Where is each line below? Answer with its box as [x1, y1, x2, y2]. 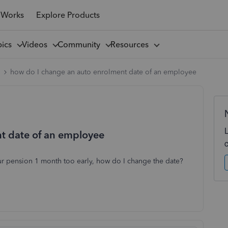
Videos [21, 39, 51, 49]
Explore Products [36, 10, 100, 20]
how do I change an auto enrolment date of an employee [10, 68, 196, 76]
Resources [110, 39, 153, 49]
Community [57, 39, 104, 49]
